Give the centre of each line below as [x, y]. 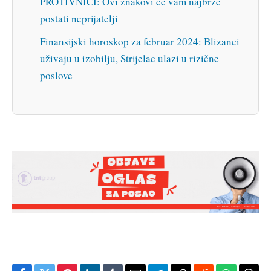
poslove [56, 75]
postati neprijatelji [79, 18]
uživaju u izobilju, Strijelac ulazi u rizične [129, 58]
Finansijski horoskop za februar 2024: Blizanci [140, 41]
